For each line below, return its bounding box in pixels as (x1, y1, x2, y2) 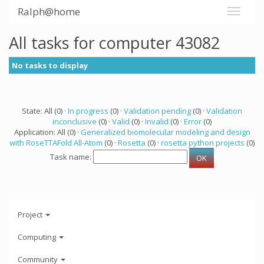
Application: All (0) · (14, 127, 81, 137)
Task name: (50, 151, 93, 163)
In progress (68, 105, 108, 116)
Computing (18, 231, 58, 242)
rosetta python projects (161, 137, 245, 148)
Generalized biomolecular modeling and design (80, 127, 250, 137)
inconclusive (52, 116, 97, 127)
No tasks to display (12, 60, 88, 71)
